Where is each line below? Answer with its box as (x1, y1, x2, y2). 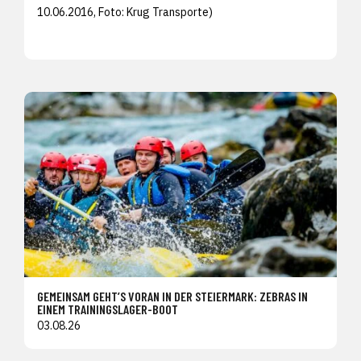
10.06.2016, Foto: (37, 4, 127, 19)
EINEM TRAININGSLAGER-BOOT (37, 301, 178, 317)
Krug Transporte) (127, 4, 213, 19)
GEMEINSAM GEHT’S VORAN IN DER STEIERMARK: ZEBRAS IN (37, 288, 308, 304)
